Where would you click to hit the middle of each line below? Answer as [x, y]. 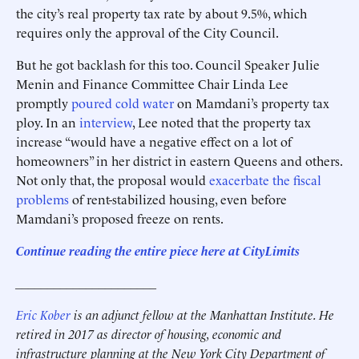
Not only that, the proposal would [113, 179]
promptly [44, 103]
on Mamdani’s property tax [252, 103]
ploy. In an [48, 122]
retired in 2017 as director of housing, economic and [149, 333]
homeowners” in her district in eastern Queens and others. [179, 160]
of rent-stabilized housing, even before [178, 199]
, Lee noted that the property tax [222, 122]
